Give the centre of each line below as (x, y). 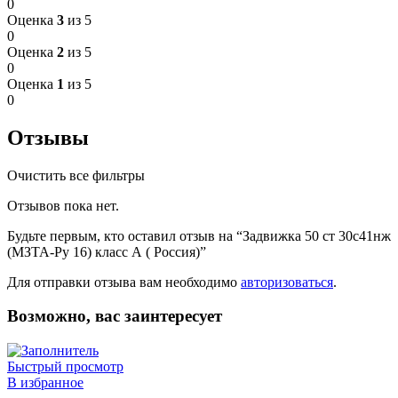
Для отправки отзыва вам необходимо (124, 282)
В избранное (45, 383)
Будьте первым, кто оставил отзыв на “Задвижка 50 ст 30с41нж (199, 235)
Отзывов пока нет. (63, 205)
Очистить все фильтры (76, 175)
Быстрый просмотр (65, 367)
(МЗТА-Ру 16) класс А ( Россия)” (107, 251)
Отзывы (48, 137)
